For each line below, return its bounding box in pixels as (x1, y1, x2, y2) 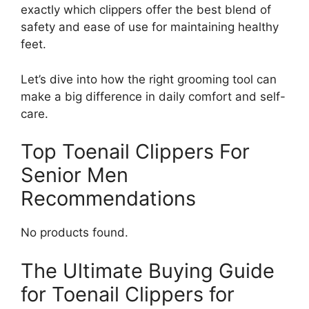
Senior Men (21, 163, 128, 188)
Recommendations (21, 186, 196, 211)
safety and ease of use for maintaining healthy (21, 20, 279, 34)
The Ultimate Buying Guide (21, 258, 275, 283)
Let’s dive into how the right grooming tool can (21, 72, 277, 86)
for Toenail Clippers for (21, 281, 235, 306)
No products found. (21, 226, 128, 240)
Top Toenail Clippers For (21, 139, 250, 164)
